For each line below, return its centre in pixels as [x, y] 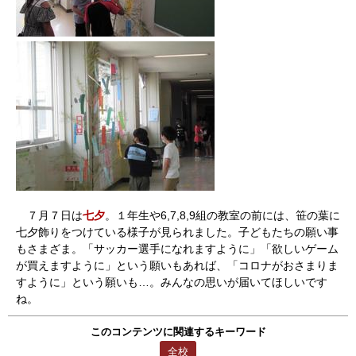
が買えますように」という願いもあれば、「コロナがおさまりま [177, 265]
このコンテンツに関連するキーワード [178, 332]
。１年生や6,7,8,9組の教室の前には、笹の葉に [222, 215]
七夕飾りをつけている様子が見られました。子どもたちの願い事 [177, 232]
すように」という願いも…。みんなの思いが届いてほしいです [172, 282]
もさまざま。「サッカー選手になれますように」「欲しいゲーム [177, 249]
